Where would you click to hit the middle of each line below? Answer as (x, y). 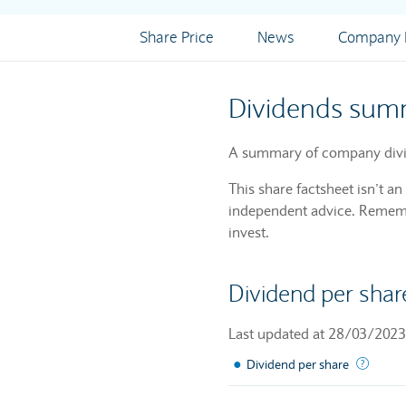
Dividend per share (298, 364)
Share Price (176, 38)
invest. (249, 232)
